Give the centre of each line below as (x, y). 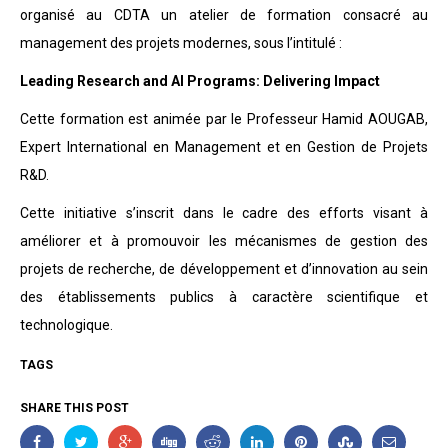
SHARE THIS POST (74, 408)
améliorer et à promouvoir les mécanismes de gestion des (224, 241)
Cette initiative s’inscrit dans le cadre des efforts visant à (224, 213)
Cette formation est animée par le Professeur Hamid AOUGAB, (224, 119)
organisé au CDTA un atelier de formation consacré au (224, 15)
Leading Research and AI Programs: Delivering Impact (200, 81)
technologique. (66, 325)
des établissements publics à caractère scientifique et (224, 297)
